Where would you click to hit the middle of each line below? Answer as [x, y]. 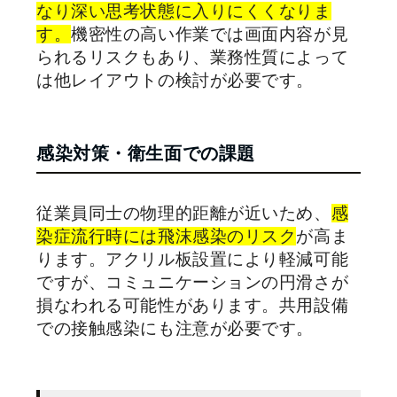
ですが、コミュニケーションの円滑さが [193, 282]
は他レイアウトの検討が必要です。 [175, 80]
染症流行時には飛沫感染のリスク [167, 236]
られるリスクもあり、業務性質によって [193, 57]
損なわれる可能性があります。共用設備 [193, 305]
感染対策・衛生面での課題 [146, 153]
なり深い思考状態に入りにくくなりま [184, 11]
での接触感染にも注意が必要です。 [175, 328]
